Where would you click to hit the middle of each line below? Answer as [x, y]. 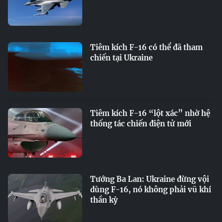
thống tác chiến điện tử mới [141, 124]
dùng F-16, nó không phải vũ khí [151, 190]
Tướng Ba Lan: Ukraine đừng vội [150, 179]
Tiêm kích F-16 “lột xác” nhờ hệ [150, 113]
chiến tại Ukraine [121, 58]
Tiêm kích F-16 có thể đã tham [146, 47]
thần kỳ [104, 200]
